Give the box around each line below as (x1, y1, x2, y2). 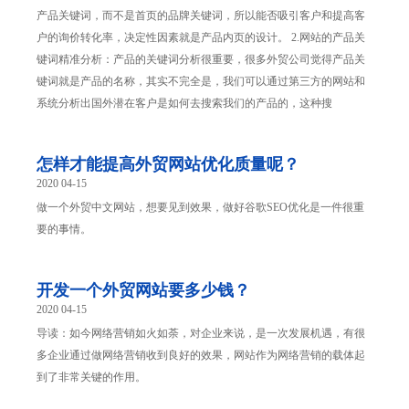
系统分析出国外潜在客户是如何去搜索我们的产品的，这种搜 (37, 97, 332, 110)
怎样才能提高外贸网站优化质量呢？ (37, 155, 299, 174)
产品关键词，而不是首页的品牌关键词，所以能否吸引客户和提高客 (37, 9, 365, 23)
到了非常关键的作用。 (37, 371, 146, 384)
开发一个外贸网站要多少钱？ (37, 281, 250, 300)
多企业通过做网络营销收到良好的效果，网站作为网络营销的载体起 (37, 349, 365, 362)
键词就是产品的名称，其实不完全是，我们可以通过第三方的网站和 (37, 75, 365, 89)
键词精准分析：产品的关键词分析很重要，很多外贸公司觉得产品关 (37, 53, 365, 67)
